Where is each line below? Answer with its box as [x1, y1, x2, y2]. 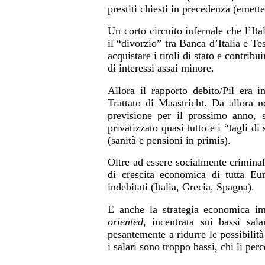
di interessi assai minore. [108, 62, 214, 75]
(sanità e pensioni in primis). [108, 134, 231, 146]
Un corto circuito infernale [108, 25, 227, 37]
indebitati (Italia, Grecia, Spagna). [108, 181, 254, 193]
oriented [108, 215, 143, 228]
